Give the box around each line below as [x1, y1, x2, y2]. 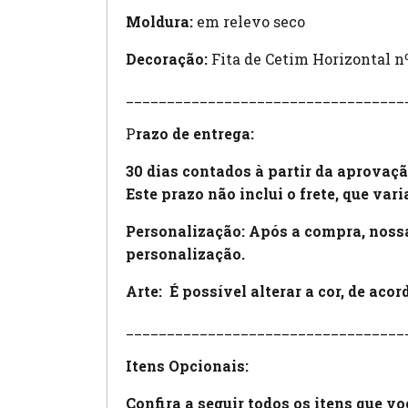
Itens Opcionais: [126, 355, 252, 375]
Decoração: [126, 48, 208, 68]
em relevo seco [193, 11, 305, 31]
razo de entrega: [136, 123, 254, 143]
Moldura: [126, 11, 193, 31]
